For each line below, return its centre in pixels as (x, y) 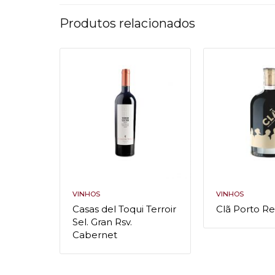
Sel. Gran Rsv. (103, 222)
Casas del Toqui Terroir (125, 209)
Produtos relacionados (128, 23)
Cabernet (95, 235)
